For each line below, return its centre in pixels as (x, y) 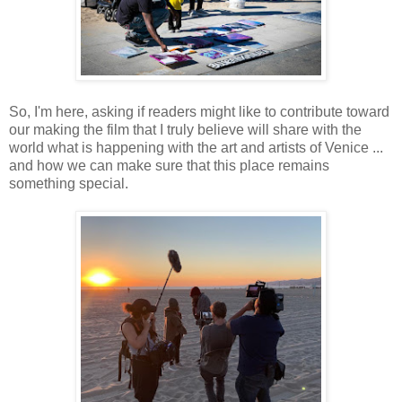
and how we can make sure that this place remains (169, 165)
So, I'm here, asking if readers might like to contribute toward (199, 111)
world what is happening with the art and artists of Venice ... (196, 147)
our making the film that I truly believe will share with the (185, 129)
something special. (69, 183)
